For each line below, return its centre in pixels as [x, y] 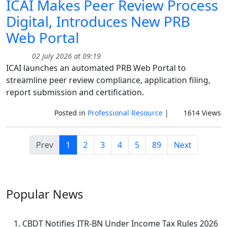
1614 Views [201, 112]
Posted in [71, 112]
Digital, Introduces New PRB [98, 21]
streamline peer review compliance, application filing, [108, 80]
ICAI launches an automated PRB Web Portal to [96, 68]
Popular [28, 194]
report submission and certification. [75, 92]
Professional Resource [125, 112]
